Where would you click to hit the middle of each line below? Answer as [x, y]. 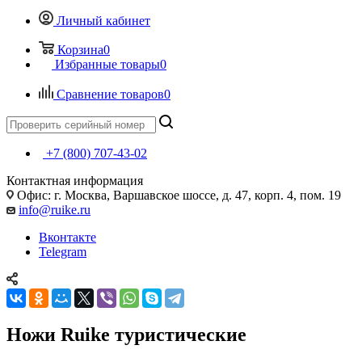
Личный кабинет [103, 20]
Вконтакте [67, 237]
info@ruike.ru [55, 209]
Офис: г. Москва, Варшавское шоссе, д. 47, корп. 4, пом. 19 [177, 195]
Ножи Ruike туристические [126, 334]
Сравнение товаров [110, 94]
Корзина [80, 49]
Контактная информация [75, 180]
